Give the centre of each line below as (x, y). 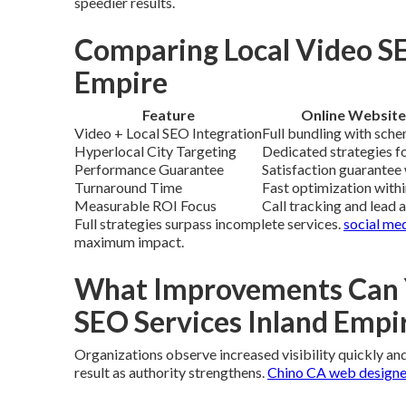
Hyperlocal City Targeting (155, 151)
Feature (168, 115)
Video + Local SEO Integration (168, 133)
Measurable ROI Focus (145, 205)
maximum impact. (129, 242)
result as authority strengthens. (171, 372)
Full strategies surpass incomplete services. (209, 223)
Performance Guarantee (149, 169)
